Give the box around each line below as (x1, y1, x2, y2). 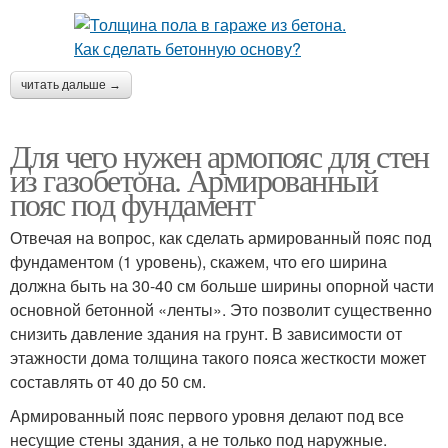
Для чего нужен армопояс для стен (10, 134, 429, 178)
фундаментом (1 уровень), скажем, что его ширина (10, 250, 387, 274)
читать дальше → (21, 78, 121, 93)
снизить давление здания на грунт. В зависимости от (10, 322, 402, 346)
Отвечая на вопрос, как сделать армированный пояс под (10, 226, 431, 250)
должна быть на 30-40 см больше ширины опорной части (10, 274, 434, 298)
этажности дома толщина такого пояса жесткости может (10, 346, 426, 370)
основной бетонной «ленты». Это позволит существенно (10, 298, 432, 322)
